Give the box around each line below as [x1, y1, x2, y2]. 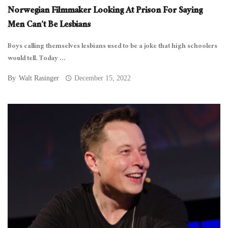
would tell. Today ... [8, 52, 66, 66]
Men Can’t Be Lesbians [8, 17, 91, 34]
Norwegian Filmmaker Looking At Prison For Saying [8, 3, 203, 20]
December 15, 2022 [74, 74, 131, 82]
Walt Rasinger [19, 74, 59, 82]
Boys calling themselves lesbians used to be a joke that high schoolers [8, 40, 217, 53]
